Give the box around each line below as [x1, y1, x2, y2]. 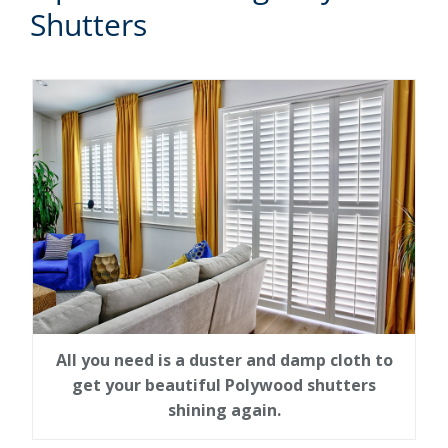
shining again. [167, 399, 281, 422]
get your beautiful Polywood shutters [72, 374, 376, 397]
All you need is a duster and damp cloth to [55, 349, 393, 372]
